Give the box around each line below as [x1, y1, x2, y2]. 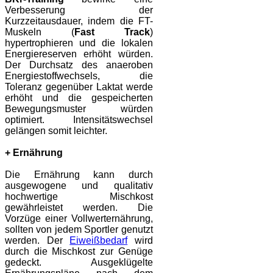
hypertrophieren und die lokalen [5, 38, 153, 49]
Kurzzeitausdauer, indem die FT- [5, 16, 153, 27]
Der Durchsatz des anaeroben [5, 60, 153, 71]
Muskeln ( [5, 27, 74, 38]
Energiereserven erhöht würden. [5, 49, 153, 60]
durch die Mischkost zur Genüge [5, 246, 153, 257]
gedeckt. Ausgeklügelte [5, 257, 153, 268]
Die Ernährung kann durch [5, 169, 153, 180]
